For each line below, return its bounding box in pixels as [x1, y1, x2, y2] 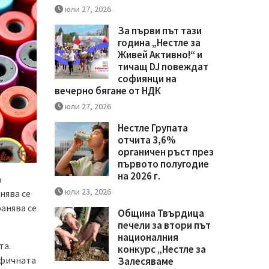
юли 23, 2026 [65, 186, 111, 197]
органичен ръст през [118, 145, 214, 159]
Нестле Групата [118, 121, 188, 134]
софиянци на [118, 71, 177, 85]
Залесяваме [118, 254, 174, 268]
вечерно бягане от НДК [55, 83, 161, 97]
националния [118, 230, 178, 244]
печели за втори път [118, 218, 211, 232]
